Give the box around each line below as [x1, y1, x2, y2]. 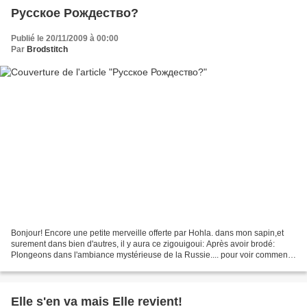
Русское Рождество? [11, 6, 138, 21]
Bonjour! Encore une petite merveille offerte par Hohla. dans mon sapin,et [11, 228, 284, 238]
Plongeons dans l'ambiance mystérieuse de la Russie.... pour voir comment [11, 249, 290, 260]
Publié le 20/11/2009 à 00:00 [11, 34, 119, 44]
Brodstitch [27, 45, 68, 55]
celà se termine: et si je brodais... [11, 260, 132, 271]
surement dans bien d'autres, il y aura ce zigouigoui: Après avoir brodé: [11, 238, 275, 249]
